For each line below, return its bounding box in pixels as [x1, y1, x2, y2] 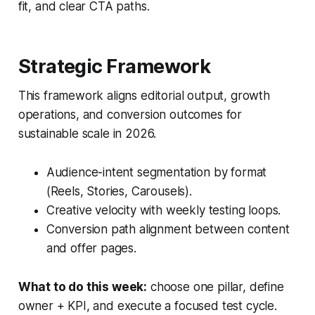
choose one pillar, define [147, 280, 284, 295]
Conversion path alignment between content [46, 222, 290, 237]
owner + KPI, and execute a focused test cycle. [18, 299, 277, 314]
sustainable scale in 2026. [18, 127, 157, 141]
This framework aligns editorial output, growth [18, 89, 270, 103]
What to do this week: [18, 280, 148, 295]
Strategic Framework [18, 55, 211, 79]
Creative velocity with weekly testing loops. [46, 203, 281, 218]
